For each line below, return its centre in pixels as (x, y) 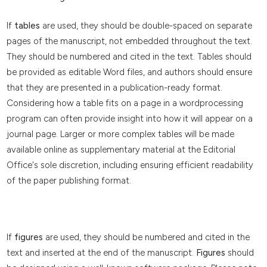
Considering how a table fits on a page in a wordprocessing (125, 103)
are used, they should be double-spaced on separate (146, 25)
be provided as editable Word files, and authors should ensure (129, 72)
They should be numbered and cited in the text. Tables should (129, 56)
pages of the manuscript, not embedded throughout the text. (129, 41)
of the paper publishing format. (69, 180)
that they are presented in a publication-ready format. (114, 87)
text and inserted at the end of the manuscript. (101, 252)
